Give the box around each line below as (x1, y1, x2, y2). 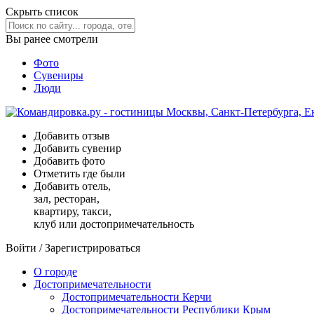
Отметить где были (34, 168, 125, 179)
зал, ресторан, (34, 193, 100, 205)
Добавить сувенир (34, 142, 121, 154)
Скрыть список (6, 6, 78, 18)
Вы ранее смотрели (6, 33, 101, 45)
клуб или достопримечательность (34, 218, 194, 230)
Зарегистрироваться (45, 242, 140, 254)
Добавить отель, (34, 180, 111, 192)
